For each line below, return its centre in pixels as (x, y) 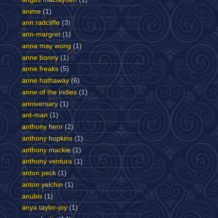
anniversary (40, 104)
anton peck (39, 173)
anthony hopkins (47, 138)
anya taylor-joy (45, 208)
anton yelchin (42, 184)
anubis (32, 196)
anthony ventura (47, 162)
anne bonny (40, 57)
